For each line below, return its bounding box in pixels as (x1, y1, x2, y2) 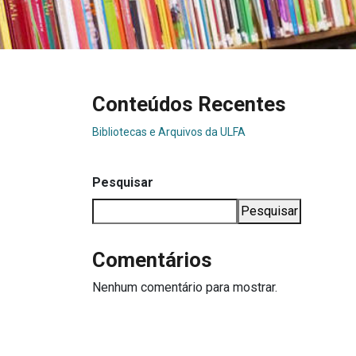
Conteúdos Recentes (91, 91, 286, 116)
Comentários (91, 248, 212, 273)
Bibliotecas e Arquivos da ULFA (91, 125, 246, 138)
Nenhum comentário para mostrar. (91, 280, 277, 296)
